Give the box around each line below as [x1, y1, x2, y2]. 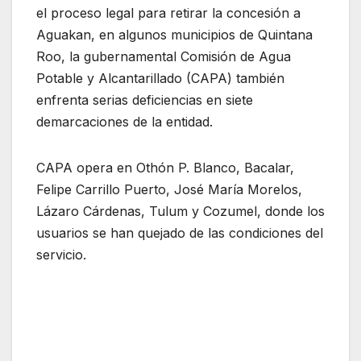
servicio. [36, 246, 86, 263]
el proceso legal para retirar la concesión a [36, 4, 301, 21]
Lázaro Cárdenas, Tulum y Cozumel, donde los [36, 202, 325, 219]
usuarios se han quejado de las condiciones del [36, 224, 323, 241]
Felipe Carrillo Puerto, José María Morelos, [36, 180, 302, 197]
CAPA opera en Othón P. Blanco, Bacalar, [36, 159, 294, 176]
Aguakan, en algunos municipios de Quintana [36, 26, 313, 43]
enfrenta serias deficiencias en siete [36, 91, 253, 108]
